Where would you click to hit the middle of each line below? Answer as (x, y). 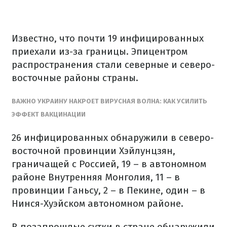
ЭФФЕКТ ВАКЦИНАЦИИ (49, 114)
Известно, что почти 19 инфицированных (108, 38)
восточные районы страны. (75, 78)
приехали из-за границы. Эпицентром (100, 51)
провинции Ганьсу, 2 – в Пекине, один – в (108, 190)
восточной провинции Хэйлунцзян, (93, 151)
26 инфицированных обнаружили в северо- (113, 138)
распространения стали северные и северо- (113, 65)
